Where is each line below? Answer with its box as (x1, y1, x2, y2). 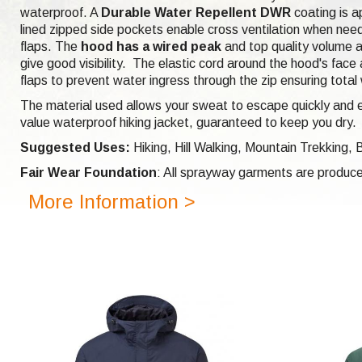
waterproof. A (20, 5, 101, 19)
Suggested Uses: (20, 140, 130, 154)
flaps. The (20, 39, 81, 53)
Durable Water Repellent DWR (101, 5, 291, 19)
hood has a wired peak (81, 39, 221, 53)
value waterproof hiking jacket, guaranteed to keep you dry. (20, 115, 356, 129)
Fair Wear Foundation (20, 165, 157, 179)
